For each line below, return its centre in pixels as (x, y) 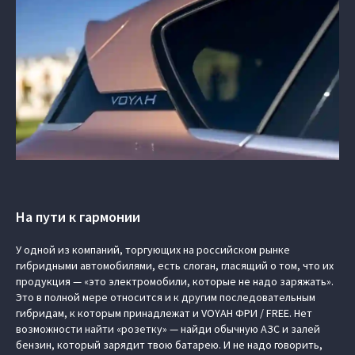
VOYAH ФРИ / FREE (245, 313)
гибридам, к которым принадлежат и (109, 313)
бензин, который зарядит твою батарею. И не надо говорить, (169, 345)
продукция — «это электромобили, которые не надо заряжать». (175, 281)
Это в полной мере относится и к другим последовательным (166, 297)
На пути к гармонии (78, 217)
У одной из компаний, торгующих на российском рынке (153, 250)
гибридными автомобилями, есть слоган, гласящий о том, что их (175, 265)
